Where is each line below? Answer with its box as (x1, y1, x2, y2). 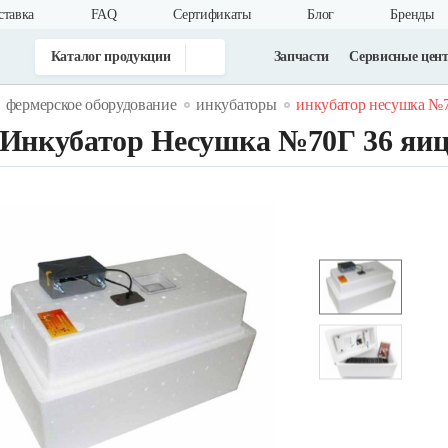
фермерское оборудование (5, 96, 177, 113)
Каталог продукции (50, 48, 171, 64)
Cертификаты (173, 7, 251, 22)
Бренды (390, 7, 434, 22)
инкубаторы (196, 96, 277, 113)
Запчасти (273, 48, 330, 64)
